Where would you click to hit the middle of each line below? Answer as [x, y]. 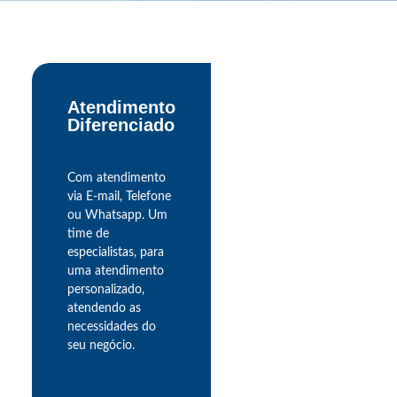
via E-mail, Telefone [119, 197]
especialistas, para [116, 253]
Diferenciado [121, 125]
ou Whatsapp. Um [117, 216]
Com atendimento [117, 179]
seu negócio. [101, 346]
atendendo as [104, 309]
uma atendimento [116, 272]
